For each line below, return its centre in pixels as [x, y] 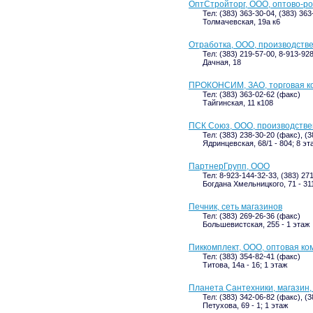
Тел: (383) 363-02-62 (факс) [252, 94]
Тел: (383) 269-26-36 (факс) [252, 216]
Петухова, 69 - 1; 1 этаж [245, 305]
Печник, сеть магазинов [235, 207]
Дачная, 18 [222, 62]
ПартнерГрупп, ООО [229, 166]
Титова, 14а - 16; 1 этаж [245, 265]
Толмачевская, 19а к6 [241, 22]
